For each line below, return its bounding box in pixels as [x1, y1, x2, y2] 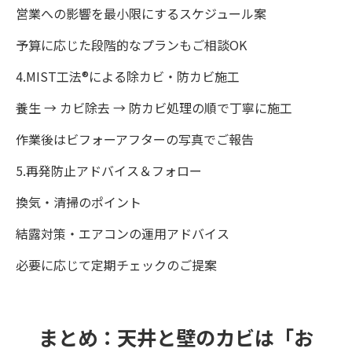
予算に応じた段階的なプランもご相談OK [16, 35, 247, 54]
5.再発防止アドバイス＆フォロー [16, 160, 202, 180]
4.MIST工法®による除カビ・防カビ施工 [16, 66, 240, 86]
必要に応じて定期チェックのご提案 [16, 255, 217, 274]
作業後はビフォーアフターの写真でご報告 [16, 129, 254, 148]
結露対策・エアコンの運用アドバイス [16, 223, 229, 243]
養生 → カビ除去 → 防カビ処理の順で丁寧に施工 [16, 97, 292, 117]
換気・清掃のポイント [16, 192, 141, 211]
